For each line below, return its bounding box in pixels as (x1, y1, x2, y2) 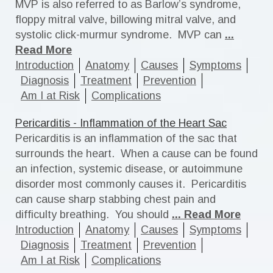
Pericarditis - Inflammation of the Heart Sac (15, 117, 227, 129)
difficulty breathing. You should (15, 208, 169, 221)
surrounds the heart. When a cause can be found (15, 147, 258, 160)
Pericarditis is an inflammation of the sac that (15, 132, 237, 144)
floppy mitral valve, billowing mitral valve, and (15, 13, 236, 26)
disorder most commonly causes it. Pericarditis (15, 178, 246, 190)
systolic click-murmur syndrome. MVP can (15, 29, 222, 41)
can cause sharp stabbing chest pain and (15, 193, 216, 205)
